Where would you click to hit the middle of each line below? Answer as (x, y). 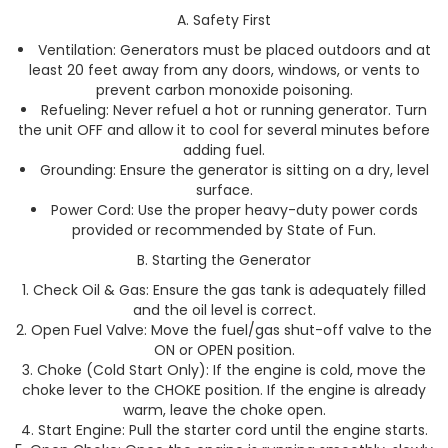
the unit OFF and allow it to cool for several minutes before (224, 130)
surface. (224, 190)
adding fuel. (224, 150)
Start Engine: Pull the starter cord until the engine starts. (232, 430)
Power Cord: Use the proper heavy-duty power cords (234, 210)
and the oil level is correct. (224, 310)
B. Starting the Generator (224, 260)
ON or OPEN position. (224, 350)
